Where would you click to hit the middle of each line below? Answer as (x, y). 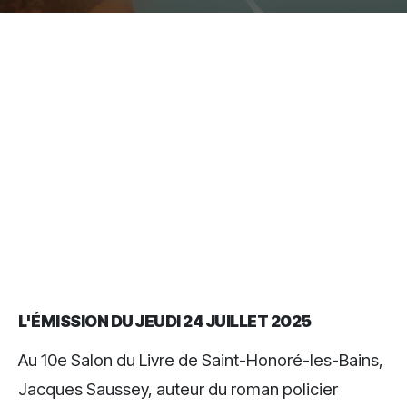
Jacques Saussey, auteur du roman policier (178, 388)
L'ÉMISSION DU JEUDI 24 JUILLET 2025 (165, 321)
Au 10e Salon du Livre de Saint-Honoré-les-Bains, (201, 359)
